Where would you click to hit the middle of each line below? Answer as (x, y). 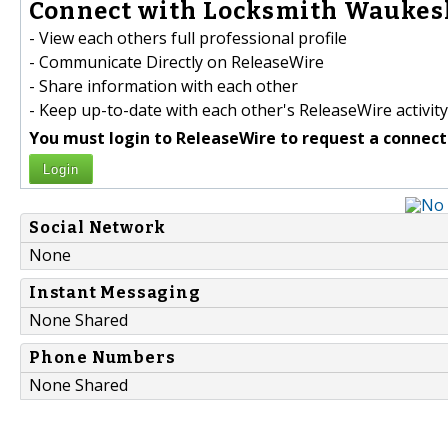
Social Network (98, 228)
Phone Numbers (102, 358)
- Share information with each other (163, 86)
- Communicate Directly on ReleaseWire (176, 62)
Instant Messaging (115, 293)
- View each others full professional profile (188, 38)
